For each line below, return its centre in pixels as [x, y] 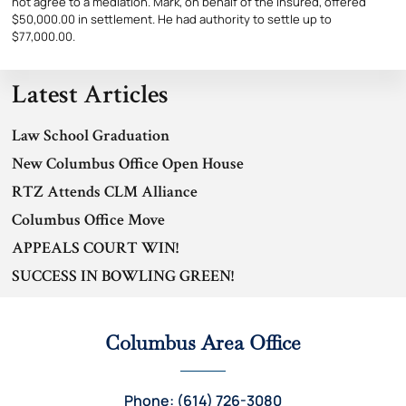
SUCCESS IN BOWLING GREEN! [123, 275]
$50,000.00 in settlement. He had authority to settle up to [172, 19]
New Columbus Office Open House [128, 163]
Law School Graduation [91, 135]
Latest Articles [90, 94]
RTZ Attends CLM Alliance [105, 191]
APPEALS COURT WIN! [95, 247]
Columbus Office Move [88, 219]
